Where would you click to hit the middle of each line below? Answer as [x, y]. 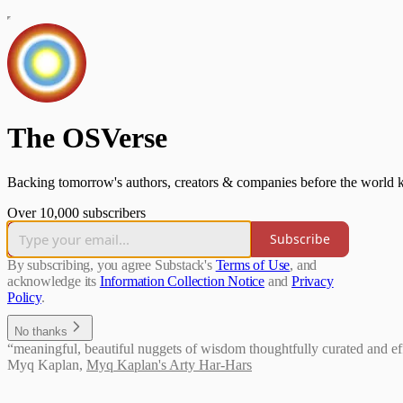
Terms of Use [253, 264]
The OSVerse [87, 138]
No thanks [41, 331]
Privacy [313, 281]
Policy [24, 297]
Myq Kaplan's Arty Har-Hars [169, 364]
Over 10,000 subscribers [76, 212]
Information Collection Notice [182, 281]
